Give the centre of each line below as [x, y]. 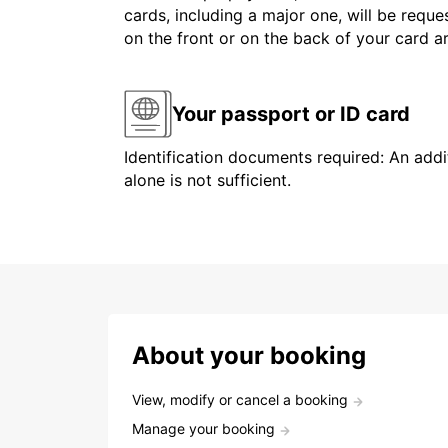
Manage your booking [203, 429]
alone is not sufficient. [207, 180]
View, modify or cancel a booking [240, 400]
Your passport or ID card [291, 113]
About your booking [249, 356]
